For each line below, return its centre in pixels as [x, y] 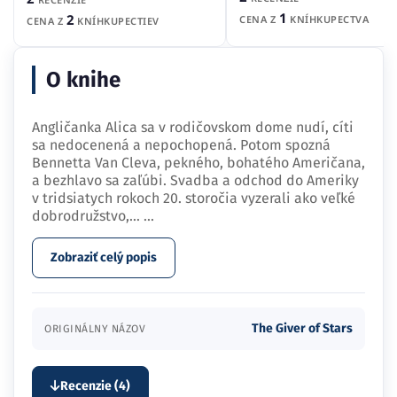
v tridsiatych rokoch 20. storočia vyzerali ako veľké [194, 198]
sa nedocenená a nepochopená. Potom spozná [181, 144]
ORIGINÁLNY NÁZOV [95, 328]
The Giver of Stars [302, 328]
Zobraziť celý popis [104, 257]
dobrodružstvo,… [88, 215]
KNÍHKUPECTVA [327, 19]
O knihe [83, 79]
